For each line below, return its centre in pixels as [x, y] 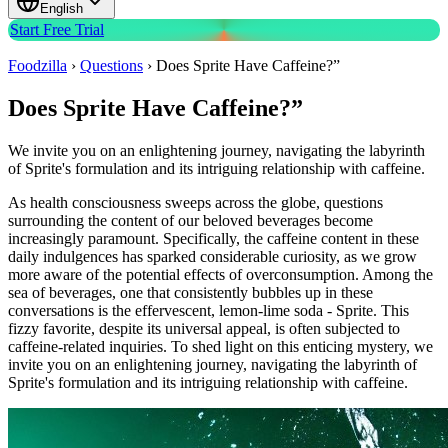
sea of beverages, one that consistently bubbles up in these [190, 293]
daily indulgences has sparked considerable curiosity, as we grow [212, 257]
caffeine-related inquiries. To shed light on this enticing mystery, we [220, 347]
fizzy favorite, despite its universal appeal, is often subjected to [204, 329]
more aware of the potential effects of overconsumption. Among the [220, 275]
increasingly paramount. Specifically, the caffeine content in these [213, 239]
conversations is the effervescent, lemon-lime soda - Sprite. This [208, 311]
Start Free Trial [57, 30]
